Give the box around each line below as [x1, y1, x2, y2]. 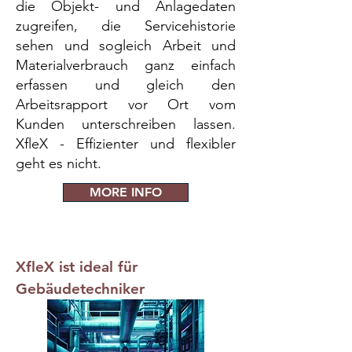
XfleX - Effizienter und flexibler [16, 135, 236, 152]
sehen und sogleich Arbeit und [16, 37, 236, 54]
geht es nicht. [16, 155, 101, 172]
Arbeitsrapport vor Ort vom [16, 96, 236, 113]
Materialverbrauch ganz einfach [16, 57, 236, 74]
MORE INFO [90, 185, 162, 200]
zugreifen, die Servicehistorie [16, 17, 236, 35]
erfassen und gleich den [16, 76, 236, 93]
